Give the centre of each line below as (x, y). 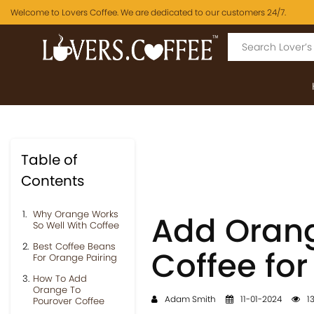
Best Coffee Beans (74, 246)
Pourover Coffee (69, 301)
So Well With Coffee (76, 225)
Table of (49, 160)
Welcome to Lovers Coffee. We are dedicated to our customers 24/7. (148, 12)
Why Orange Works (76, 214)
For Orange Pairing (75, 258)
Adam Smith (189, 299)
